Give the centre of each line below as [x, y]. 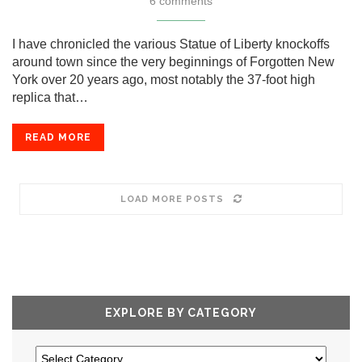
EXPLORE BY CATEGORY [181, 313]
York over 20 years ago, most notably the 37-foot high [164, 80]
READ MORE [58, 137]
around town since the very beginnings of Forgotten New [173, 62]
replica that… [50, 97]
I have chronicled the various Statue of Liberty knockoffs [171, 44]
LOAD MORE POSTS [172, 199]
